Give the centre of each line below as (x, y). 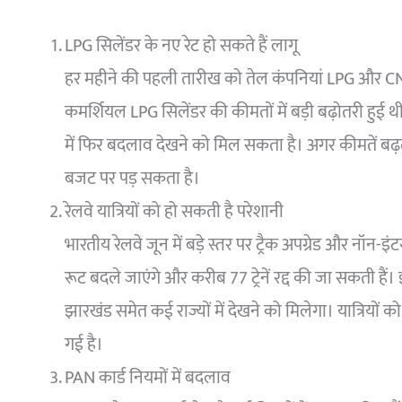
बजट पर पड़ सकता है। (132, 179)
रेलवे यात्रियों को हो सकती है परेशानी (174, 212)
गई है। (84, 345)
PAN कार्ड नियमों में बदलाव (148, 378)
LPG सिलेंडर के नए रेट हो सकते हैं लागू (181, 46)
